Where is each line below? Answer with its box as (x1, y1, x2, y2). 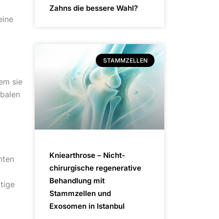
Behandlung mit (49, 176, 105, 186)
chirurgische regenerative (49, 163, 141, 173)
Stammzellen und (49, 189, 111, 198)
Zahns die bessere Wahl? (49, 3, 138, 13)
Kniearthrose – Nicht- (49, 151, 125, 160)
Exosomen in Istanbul (49, 201, 125, 211)
